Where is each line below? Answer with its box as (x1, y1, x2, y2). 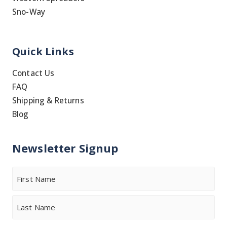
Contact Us (12, 67, 55, 79)
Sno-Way (12, 6, 46, 17)
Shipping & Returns (12, 94, 84, 106)
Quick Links (12, 44, 74, 58)
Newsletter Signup (12, 140, 119, 156)
